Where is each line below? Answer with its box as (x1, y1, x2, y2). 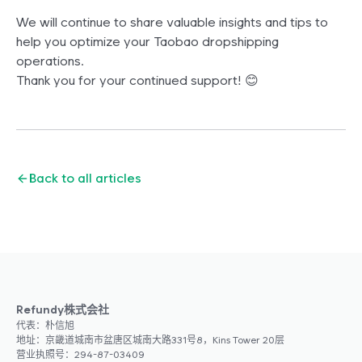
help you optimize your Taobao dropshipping (16, 34, 279, 50)
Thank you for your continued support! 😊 (16, 73, 259, 89)
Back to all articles (29, 170, 141, 187)
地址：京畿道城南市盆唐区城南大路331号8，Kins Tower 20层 (16, 335, 284, 347)
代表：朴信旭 (16, 320, 74, 332)
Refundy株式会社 (16, 303, 109, 317)
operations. (16, 53, 84, 69)
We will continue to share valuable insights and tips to (16, 15, 328, 31)
